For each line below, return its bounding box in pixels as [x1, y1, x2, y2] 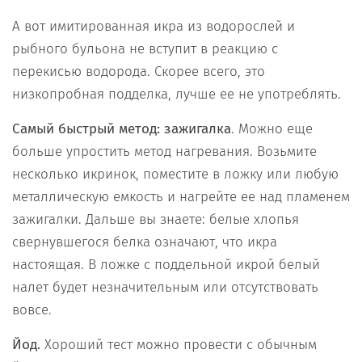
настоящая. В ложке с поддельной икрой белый [12, 256, 320, 274]
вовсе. [12, 301, 52, 319]
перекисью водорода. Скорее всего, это [12, 63, 265, 81]
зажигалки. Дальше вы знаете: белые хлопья [12, 211, 299, 229]
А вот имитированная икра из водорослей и [12, 18, 295, 36]
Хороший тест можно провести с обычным [44, 336, 317, 354]
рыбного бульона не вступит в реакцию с [12, 40, 278, 58]
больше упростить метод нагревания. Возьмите [12, 143, 317, 161]
